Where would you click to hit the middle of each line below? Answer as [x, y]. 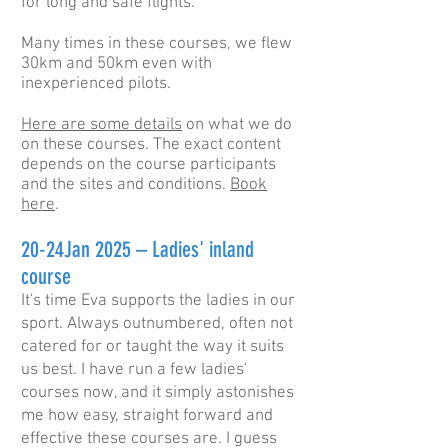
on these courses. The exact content [151, 145]
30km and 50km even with [116, 64]
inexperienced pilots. [98, 84]
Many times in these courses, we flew [156, 44]
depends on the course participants [148, 165]
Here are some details [101, 125]
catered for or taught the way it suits [152, 347]
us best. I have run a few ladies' [134, 370]
